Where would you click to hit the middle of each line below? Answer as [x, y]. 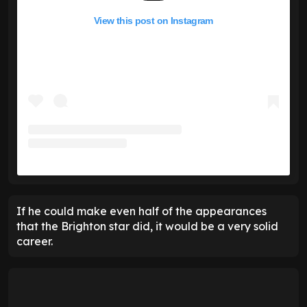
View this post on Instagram [153, 21]
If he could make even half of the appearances [142, 211]
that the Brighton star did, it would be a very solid [147, 226]
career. [35, 242]
